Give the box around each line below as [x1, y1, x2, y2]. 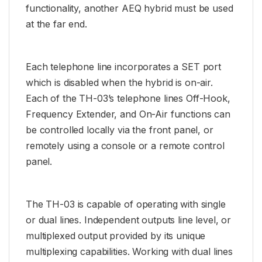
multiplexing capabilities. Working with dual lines [26, 245, 233, 257]
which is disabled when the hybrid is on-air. [26, 76, 213, 88]
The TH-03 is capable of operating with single [26, 198, 226, 210]
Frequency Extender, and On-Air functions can [26, 108, 230, 120]
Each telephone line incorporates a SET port [26, 60, 221, 73]
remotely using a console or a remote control [26, 139, 225, 151]
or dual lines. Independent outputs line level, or [26, 213, 232, 226]
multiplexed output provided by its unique [26, 229, 206, 242]
